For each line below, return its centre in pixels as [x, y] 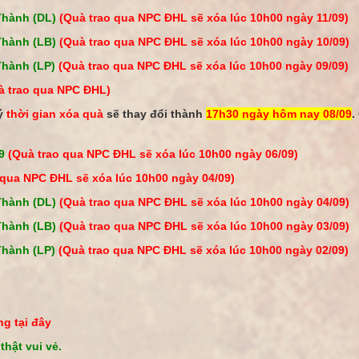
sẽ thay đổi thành [155, 114]
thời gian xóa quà [55, 114]
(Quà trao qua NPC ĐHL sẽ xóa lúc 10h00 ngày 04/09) [204, 202]
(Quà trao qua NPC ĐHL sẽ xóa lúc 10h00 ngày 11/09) [204, 18]
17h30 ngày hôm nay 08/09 [279, 114]
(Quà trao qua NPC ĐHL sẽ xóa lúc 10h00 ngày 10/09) [204, 42]
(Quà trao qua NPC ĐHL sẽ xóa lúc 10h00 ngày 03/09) [204, 226]
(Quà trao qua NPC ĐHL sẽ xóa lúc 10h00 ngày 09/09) [204, 66]
